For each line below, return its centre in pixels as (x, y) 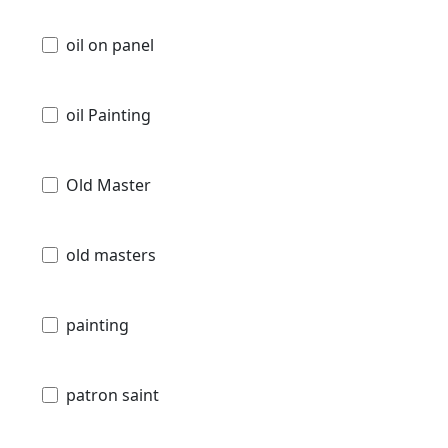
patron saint (112, 394)
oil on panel (110, 44)
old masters (111, 254)
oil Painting (108, 114)
